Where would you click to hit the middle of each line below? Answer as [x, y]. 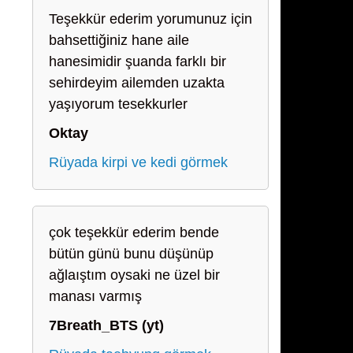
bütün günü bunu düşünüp [131, 254]
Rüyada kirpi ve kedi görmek [138, 162]
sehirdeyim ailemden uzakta [137, 83]
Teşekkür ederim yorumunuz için [150, 19]
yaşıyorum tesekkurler [118, 104]
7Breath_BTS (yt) [106, 325]
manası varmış [95, 296]
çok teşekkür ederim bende [134, 232]
